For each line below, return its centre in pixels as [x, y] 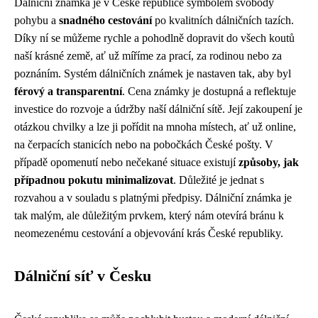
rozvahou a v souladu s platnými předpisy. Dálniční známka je [153, 198]
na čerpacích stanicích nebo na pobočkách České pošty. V [144, 144]
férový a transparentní [68, 91]
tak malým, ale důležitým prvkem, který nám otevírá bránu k [149, 215]
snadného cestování [105, 20]
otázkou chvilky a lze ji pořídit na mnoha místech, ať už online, [155, 127]
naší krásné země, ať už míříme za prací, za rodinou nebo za [148, 56]
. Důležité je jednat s [219, 180]
